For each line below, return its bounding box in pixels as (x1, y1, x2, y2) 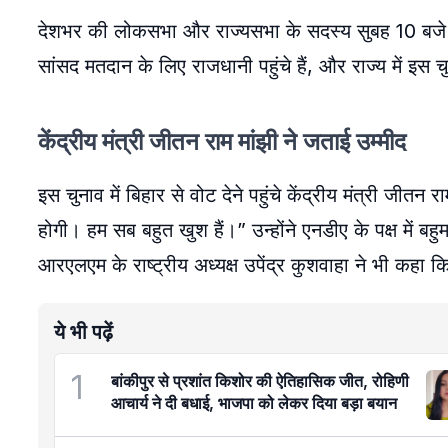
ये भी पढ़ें (54, 320, 113, 344)
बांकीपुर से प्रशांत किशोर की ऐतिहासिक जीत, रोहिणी (111, 371, 409, 391)
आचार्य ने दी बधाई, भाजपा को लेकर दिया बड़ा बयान (111, 393, 397, 413)
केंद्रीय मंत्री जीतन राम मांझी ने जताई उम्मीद (38, 127, 406, 156)
